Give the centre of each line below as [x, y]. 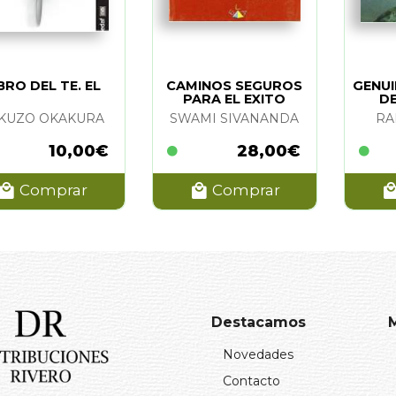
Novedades [258, 354]
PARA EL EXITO [235, 99]
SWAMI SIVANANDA [235, 118]
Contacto [251, 381]
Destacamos [259, 322]
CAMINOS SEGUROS [235, 85]
